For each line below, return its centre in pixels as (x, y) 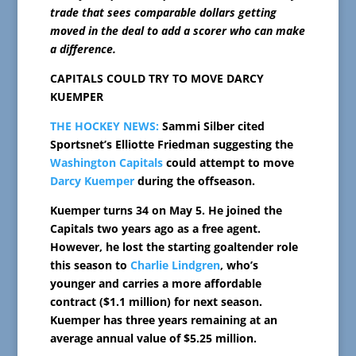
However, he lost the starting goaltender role (174, 247)
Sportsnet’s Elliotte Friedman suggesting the (171, 145)
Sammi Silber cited (211, 126)
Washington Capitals (106, 163)
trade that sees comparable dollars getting (163, 13)
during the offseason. (194, 181)
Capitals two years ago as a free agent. (155, 229)
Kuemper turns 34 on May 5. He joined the (166, 211)
